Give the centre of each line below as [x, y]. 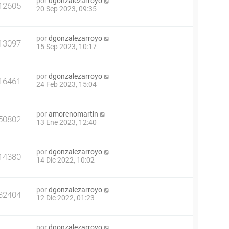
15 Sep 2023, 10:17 [66, 47]
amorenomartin [73, 114]
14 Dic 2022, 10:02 [65, 160]
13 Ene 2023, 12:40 [66, 122]
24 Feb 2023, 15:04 [66, 84]
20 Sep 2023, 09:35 [66, 9]
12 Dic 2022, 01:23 [65, 198]
